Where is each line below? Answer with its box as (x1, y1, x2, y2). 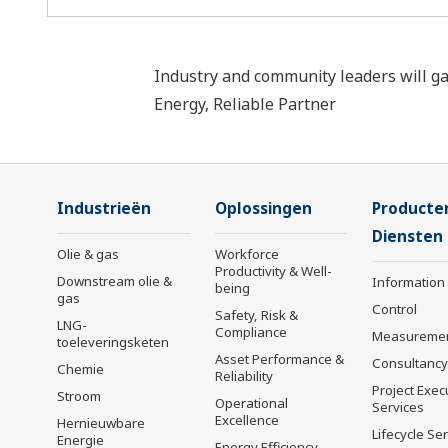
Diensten (372, 226, 443, 248)
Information (372, 273, 445, 292)
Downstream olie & (57, 272, 172, 291)
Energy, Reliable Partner (153, 93, 336, 116)
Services (372, 398, 424, 417)
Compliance (214, 323, 287, 342)
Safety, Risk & (214, 306, 298, 325)
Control (372, 300, 417, 319)
